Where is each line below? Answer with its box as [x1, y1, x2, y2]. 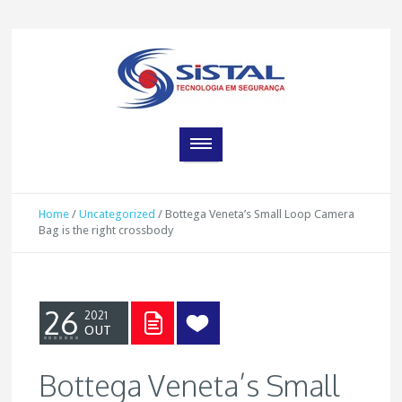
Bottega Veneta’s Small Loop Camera [165, 207, 355, 221]
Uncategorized [79, 207, 156, 221]
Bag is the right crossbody [39, 223, 174, 237]
